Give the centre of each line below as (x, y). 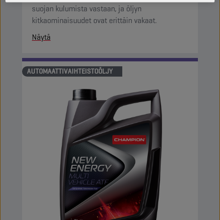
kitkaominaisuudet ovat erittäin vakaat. (94, 20)
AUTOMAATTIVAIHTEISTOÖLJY (70, 71)
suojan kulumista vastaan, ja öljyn (87, 9)
